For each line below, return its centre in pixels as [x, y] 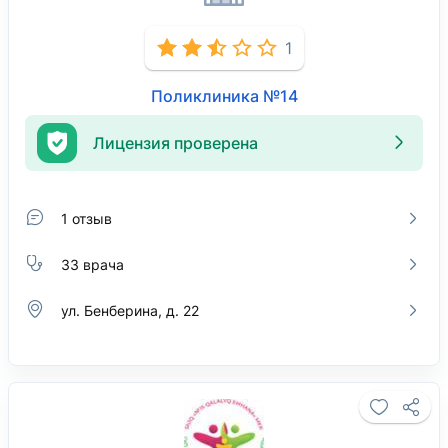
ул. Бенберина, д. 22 [130, 310]
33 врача [92, 264]
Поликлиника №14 [224, 96]
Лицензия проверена [175, 142]
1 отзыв [86, 218]
